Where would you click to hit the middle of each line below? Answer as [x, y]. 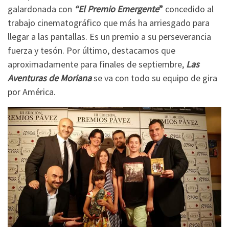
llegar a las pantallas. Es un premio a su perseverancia [109, 37]
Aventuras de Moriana [51, 78]
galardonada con [41, 9]
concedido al [188, 9]
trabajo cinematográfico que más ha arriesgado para [109, 23]
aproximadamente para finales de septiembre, [97, 64]
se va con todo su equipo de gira [155, 78]
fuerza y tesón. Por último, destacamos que [91, 51]
